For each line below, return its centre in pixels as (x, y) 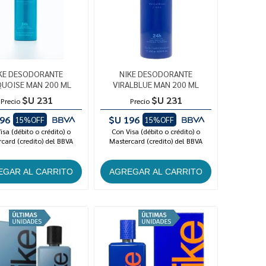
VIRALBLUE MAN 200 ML (156, 85)
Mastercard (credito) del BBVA (156, 141)
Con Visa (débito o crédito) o (156, 132)
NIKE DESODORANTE (156, 74)
